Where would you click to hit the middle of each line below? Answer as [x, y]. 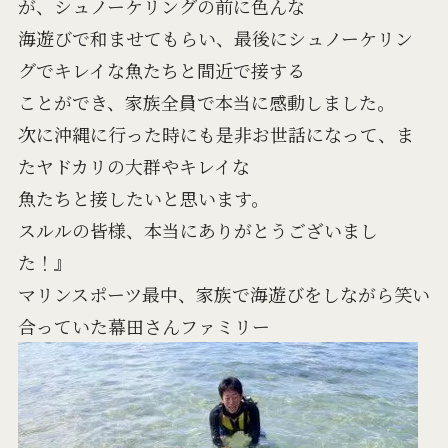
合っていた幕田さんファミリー [143, 326]
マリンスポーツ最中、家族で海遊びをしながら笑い [223, 294]
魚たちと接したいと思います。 [143, 198]
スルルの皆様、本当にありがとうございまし [197, 230]
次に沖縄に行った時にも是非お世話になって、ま [215, 134]
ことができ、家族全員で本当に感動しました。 [206, 102]
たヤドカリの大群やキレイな [133, 166]
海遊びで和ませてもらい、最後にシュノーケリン [215, 38]
